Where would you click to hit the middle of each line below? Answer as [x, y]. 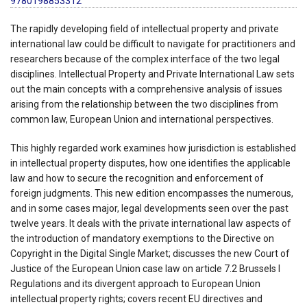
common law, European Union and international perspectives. [142, 119]
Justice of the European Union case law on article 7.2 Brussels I [145, 268]
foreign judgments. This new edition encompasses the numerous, [152, 193]
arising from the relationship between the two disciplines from [144, 104]
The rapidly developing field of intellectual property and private [145, 28]
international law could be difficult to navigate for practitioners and [153, 44]
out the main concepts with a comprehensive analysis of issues [146, 89]
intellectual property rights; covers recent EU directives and [136, 298]
